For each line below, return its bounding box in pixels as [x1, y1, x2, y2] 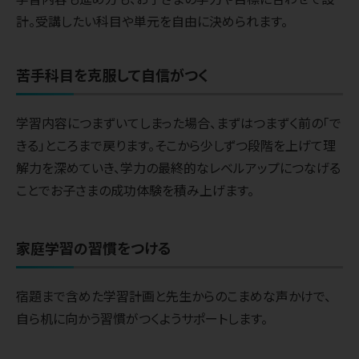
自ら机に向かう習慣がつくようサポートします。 [16, 309, 268, 329]
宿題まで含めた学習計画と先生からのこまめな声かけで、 [16, 286, 331, 306]
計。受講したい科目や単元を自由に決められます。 [16, 11, 288, 31]
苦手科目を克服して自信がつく [16, 64, 208, 86]
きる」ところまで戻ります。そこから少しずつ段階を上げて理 [16, 135, 336, 155]
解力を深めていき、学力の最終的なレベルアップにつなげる [16, 158, 341, 178]
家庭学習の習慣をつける [16, 237, 171, 259]
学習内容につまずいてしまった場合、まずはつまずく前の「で [16, 113, 341, 133]
